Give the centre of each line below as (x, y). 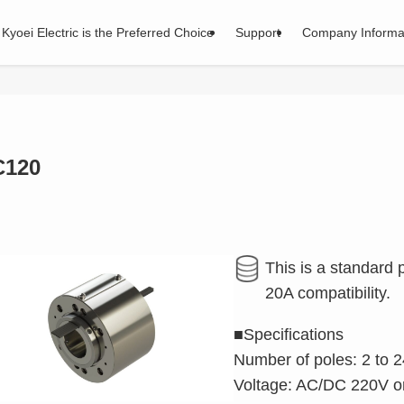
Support (258, 32)
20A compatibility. (327, 293)
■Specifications (288, 335)
